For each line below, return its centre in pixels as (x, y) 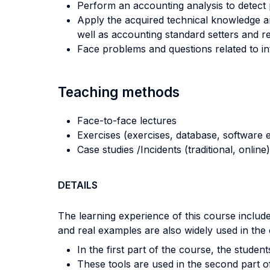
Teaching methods (119, 92)
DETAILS (78, 185)
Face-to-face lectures (127, 121)
